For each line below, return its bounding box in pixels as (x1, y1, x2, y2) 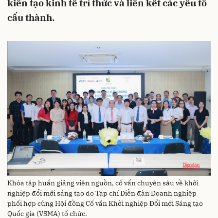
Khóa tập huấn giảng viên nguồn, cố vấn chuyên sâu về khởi (7, 178, 199, 187)
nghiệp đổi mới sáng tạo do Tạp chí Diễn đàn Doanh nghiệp (7, 188, 197, 198)
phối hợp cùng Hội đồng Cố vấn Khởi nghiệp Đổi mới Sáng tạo (7, 199, 203, 208)
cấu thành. (7, 12, 54, 23)
